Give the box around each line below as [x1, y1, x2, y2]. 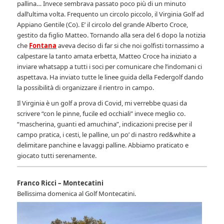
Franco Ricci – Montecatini [17, 178, 104, 188]
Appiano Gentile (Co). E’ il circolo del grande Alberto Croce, [17, 20, 188, 29]
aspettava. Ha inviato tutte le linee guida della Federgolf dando [17, 72, 204, 82]
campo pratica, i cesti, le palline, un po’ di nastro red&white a [17, 130, 196, 139]
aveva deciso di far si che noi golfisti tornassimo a [56, 41, 204, 50]
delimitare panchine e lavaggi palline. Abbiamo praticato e [17, 140, 189, 150]
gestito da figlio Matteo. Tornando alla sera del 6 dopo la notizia [17, 30, 206, 40]
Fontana [29, 41, 57, 50]
